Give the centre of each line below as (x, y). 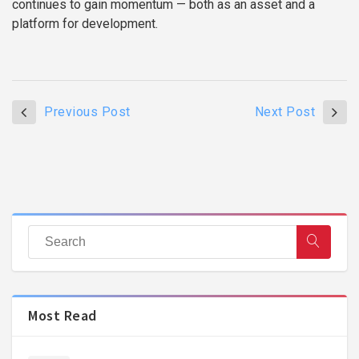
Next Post (284, 112)
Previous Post (87, 112)
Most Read (63, 316)
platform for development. (85, 24)
